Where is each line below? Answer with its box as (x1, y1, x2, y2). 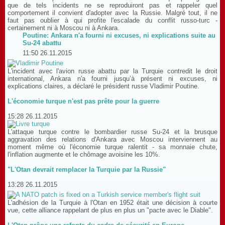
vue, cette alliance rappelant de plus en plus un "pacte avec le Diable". (8, 206, 213, 214)
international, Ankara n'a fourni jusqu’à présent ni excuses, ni (8, 75, 217, 82)
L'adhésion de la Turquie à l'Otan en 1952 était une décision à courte (8, 199, 217, 206)
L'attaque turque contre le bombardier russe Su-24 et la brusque (8, 128, 217, 136)
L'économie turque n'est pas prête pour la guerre (8, 97, 159, 105)
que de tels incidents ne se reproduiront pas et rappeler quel (8, 2, 217, 9)
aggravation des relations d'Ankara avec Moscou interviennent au (8, 136, 217, 143)
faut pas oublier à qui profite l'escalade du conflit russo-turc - (8, 17, 217, 24)
